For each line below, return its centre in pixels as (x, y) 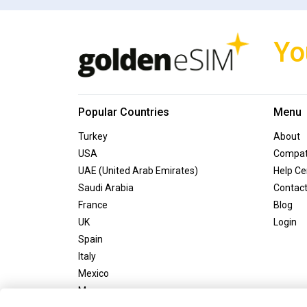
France (93, 205)
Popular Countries (124, 112)
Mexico (94, 273)
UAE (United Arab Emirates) (138, 170)
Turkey (93, 136)
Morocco (97, 290)
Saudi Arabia (106, 187)
